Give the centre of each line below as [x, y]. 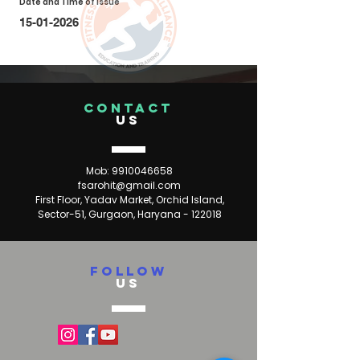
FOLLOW [129, 271]
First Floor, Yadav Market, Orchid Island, [129, 200]
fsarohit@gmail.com [129, 185]
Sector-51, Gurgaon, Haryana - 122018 [129, 214]
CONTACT [129, 108]
